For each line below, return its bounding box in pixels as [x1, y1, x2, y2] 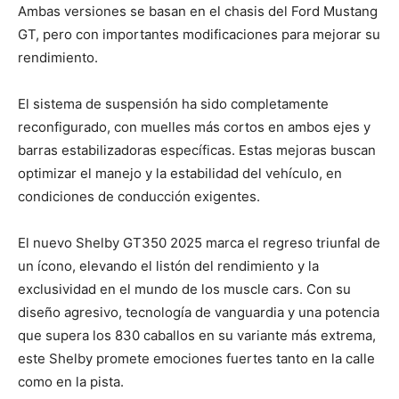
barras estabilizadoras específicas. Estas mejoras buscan [18, 141, 376, 159]
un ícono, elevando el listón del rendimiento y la [18, 256, 319, 274]
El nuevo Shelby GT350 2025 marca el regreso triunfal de [18, 233, 380, 251]
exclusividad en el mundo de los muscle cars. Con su [18, 280, 351, 297]
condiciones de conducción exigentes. [18, 187, 260, 205]
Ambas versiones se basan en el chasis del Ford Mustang [18, 2, 378, 20]
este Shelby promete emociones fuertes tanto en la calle [18, 349, 375, 367]
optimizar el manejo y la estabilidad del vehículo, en [18, 164, 342, 182]
